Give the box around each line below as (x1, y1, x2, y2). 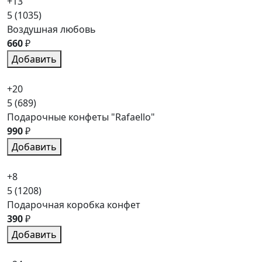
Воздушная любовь (7, 22, 96, 36)
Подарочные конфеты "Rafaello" (7, 110, 155, 123)
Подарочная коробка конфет (7, 198, 140, 211)
